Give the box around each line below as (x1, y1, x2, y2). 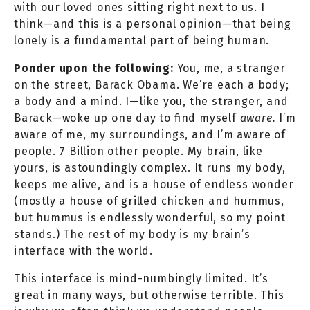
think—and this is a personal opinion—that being (14, 17, 291, 30)
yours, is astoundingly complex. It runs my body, (14, 161, 286, 174)
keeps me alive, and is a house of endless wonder (14, 177, 294, 191)
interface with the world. (14, 244, 154, 257)
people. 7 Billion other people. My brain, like (14, 144, 263, 158)
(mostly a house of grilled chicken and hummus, (14, 194, 284, 208)
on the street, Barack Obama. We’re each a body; (14, 77, 289, 91)
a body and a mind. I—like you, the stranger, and (14, 94, 289, 108)
